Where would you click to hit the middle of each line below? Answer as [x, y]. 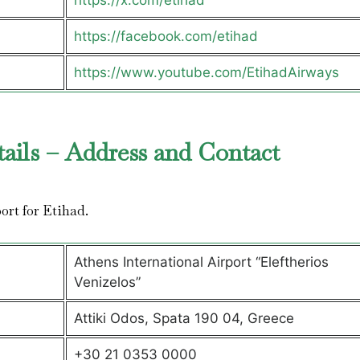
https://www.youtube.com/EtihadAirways [206, 72]
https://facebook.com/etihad [166, 36]
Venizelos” [107, 282]
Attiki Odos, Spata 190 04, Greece [184, 318]
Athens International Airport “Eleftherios [201, 262]
